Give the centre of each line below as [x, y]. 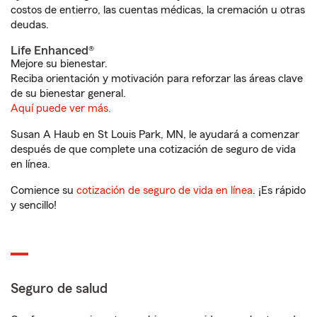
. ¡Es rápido [279, 190]
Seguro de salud [59, 289]
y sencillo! [34, 205]
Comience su [44, 190]
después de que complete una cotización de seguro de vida [153, 149]
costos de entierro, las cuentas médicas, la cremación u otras [158, 10]
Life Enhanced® [52, 50]
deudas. [30, 25]
